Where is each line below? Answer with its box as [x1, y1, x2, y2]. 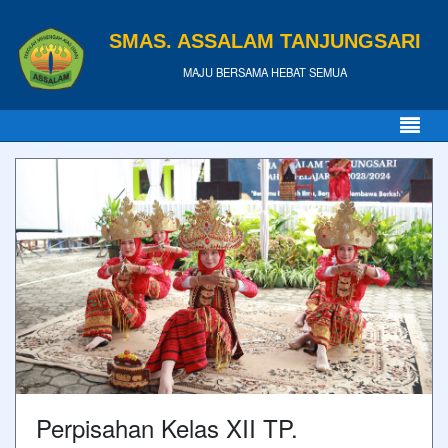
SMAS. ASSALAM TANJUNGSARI [109, 29, 421, 52]
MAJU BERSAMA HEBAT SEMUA [183, 63, 347, 80]
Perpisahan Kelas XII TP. [36, 409, 298, 445]
